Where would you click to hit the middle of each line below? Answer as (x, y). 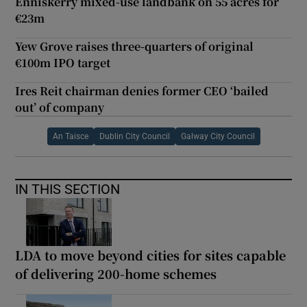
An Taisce (70, 136)
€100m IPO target (63, 62)
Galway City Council (218, 136)
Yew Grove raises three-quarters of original (135, 46)
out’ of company (60, 107)
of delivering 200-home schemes (116, 273)
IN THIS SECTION (68, 189)
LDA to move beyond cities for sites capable (151, 255)
